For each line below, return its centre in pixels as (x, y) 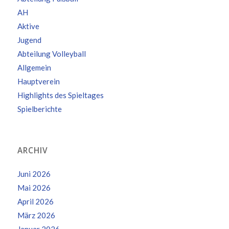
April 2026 (35, 202)
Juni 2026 (34, 174)
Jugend (29, 40)
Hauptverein (38, 82)
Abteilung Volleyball (51, 54)
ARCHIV (32, 151)
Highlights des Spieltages (60, 95)
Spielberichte (39, 109)
